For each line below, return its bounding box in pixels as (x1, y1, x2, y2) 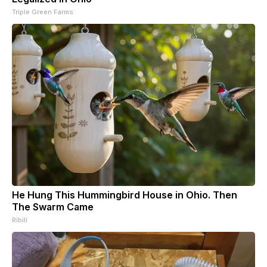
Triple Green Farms (12, 8, 73, 17)
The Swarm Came (12, 201, 94, 213)
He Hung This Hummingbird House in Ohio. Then (12, 189, 237, 201)
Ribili (12, 216, 27, 225)
